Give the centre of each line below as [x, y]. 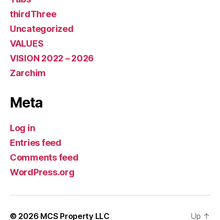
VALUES [27, 43]
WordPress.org [42, 172]
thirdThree [33, 14]
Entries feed [36, 142]
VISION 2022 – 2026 [52, 58]
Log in [23, 128]
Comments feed [44, 157]
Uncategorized [42, 28]
